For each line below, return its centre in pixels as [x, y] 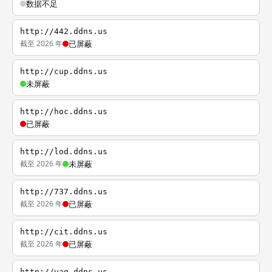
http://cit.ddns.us [64, 232]
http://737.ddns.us [64, 192]
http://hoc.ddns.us [64, 111]
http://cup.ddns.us [64, 71]
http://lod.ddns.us [64, 151]
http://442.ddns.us [64, 31]
